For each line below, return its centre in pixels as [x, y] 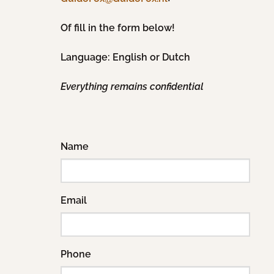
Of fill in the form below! [119, 28]
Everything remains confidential [132, 86]
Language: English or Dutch [125, 57]
